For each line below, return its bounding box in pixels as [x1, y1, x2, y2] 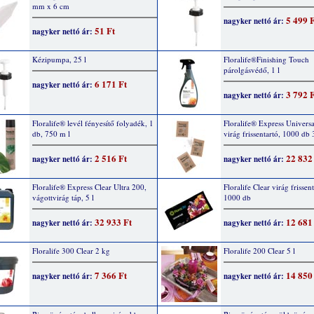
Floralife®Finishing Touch [224, 54, 309, 64]
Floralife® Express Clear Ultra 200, [32, 182, 146, 192]
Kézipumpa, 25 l [32, 54, 86, 64]
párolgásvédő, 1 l [224, 64, 280, 75]
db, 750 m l [32, 128, 70, 139]
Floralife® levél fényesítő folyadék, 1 [32, 118, 153, 128]
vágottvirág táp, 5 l [32, 192, 94, 203]
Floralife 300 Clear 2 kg [32, 245, 110, 256]
